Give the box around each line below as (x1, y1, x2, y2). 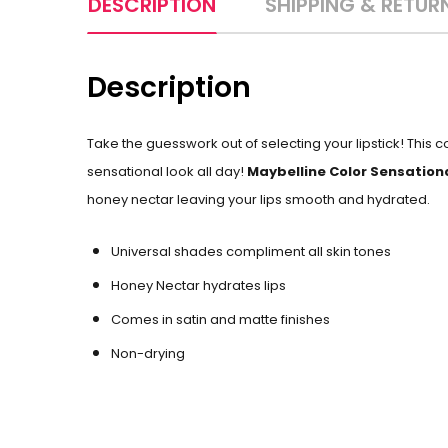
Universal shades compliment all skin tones (111, 242, 391, 261)
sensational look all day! (87, 162, 247, 181)
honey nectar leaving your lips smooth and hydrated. (87, 190, 430, 209)
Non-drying (111, 344, 185, 363)
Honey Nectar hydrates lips (111, 276, 289, 295)
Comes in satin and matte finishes (111, 310, 330, 329)
